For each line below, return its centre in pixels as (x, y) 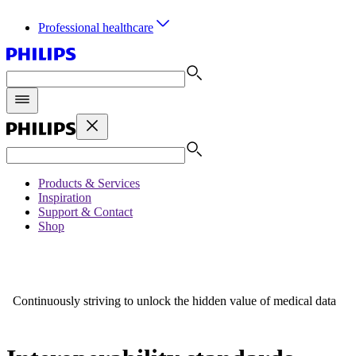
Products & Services (89, 183)
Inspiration (65, 197)
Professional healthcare (96, 27)
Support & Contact (85, 212)
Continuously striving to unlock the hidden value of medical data (174, 301)
